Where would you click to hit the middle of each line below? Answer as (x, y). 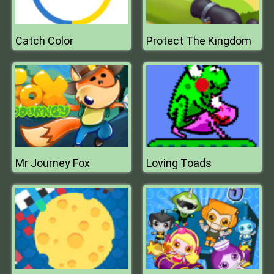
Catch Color (44, 41)
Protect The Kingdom (199, 41)
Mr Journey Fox (53, 163)
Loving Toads (179, 163)
